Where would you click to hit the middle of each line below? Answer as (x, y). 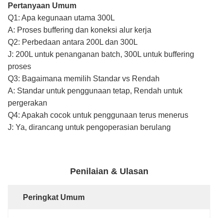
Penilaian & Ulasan (109, 171)
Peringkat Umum (54, 197)
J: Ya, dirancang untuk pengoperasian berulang (89, 127)
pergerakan (27, 103)
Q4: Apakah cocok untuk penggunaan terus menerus (98, 115)
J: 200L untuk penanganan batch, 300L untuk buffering (101, 54)
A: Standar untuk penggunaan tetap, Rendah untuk (95, 91)
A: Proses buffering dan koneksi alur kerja (80, 30)
